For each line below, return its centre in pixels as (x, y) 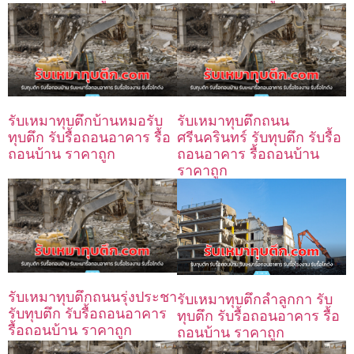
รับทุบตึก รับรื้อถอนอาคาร (87, 313)
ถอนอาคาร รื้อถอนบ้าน (248, 154)
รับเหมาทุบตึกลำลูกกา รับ (255, 299)
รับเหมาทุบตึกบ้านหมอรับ (85, 121)
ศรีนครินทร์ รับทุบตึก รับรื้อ (259, 137)
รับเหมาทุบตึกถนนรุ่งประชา (92, 296)
